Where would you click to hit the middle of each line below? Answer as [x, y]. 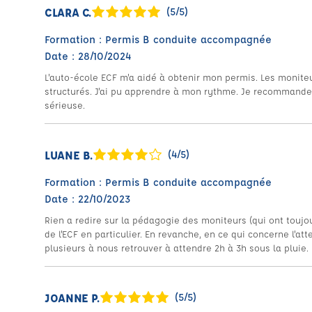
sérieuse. [65, 105]
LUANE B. [69, 155]
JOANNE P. [72, 297]
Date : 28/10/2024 [88, 56]
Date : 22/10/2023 [87, 199]
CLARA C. [68, 12]
